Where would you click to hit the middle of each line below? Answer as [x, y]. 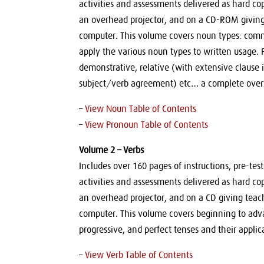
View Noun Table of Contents [141, 109]
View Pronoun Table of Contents [147, 125]
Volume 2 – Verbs [112, 150]
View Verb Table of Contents [139, 255]
